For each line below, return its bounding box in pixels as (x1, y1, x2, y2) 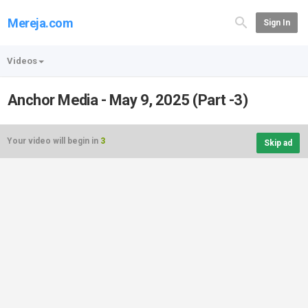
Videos (7, 56, 37, 66)
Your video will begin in (7, 136, 100, 146)
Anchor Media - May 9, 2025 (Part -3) (8, 91, 248, 109)
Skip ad (264, 138, 292, 148)
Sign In (263, 18, 290, 27)
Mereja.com (8, 16, 74, 30)
